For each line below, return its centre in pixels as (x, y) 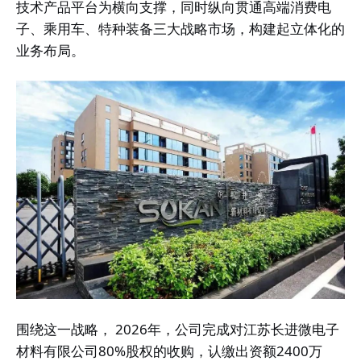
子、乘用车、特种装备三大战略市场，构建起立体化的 (180, 29)
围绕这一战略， (64, 330)
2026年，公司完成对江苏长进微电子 (226, 330)
